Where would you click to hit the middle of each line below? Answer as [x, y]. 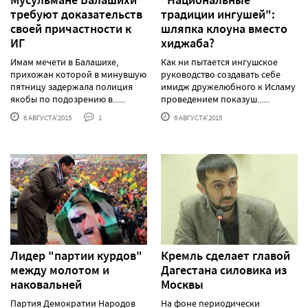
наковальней [46, 285]
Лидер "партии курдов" [76, 256]
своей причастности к [71, 29]
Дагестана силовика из [224, 271]
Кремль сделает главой [225, 256]
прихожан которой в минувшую [78, 74]
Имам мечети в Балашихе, [64, 62]
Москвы [182, 285]
